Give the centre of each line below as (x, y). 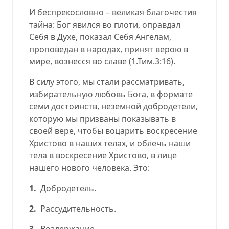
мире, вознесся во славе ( (80, 61)
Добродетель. (68, 188)
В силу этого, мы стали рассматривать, (107, 82)
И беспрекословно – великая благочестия (113, 12)
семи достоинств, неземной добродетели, (113, 106)
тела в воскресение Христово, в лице (103, 155)
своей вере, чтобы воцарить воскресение (113, 131)
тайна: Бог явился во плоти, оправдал (105, 24)
